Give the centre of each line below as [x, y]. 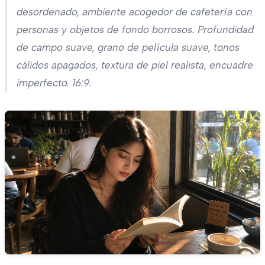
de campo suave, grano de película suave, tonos [128, 47]
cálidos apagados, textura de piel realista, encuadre [135, 65]
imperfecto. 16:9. [54, 83]
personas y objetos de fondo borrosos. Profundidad [135, 29]
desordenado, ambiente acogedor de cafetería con [135, 12]
